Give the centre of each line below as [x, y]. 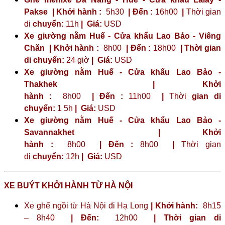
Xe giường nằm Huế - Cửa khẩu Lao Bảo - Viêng [123, 36]
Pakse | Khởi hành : [63, 12]
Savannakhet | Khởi [123, 132]
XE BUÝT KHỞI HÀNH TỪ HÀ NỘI [68, 185]
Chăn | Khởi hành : [62, 48]
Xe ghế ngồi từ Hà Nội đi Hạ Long [87, 205]
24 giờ [78, 60]
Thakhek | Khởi [123, 84]
